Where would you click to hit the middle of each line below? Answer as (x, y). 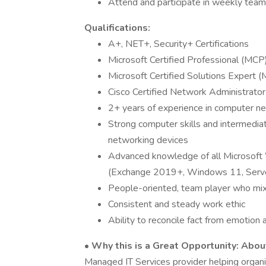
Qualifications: (117, 28)
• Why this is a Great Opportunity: (161, 246)
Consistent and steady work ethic (177, 204)
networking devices (148, 140)
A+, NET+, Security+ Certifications (178, 44)
